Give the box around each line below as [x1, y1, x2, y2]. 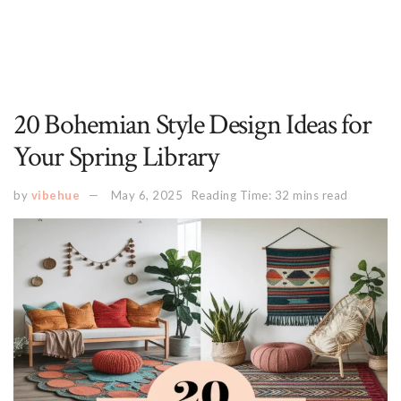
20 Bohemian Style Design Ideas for [13, 107, 371, 143]
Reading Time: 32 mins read [191, 187, 348, 202]
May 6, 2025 [110, 187, 183, 202]
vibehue [30, 187, 80, 202]
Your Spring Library [13, 139, 218, 175]
